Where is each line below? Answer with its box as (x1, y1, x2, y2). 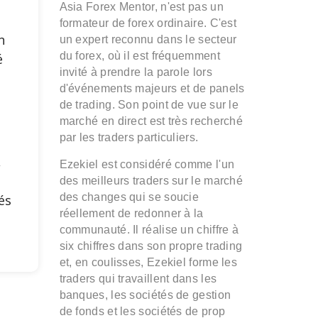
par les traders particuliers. (59, 131, 199, 144)
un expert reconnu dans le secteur (59, 33, 237, 46)
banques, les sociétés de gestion (59, 289, 231, 302)
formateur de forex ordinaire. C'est (59, 17, 237, 30)
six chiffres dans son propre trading (59, 240, 243, 253)
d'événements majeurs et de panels (59, 82, 245, 95)
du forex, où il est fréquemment (59, 50, 220, 62)
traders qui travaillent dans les (59, 273, 217, 285)
